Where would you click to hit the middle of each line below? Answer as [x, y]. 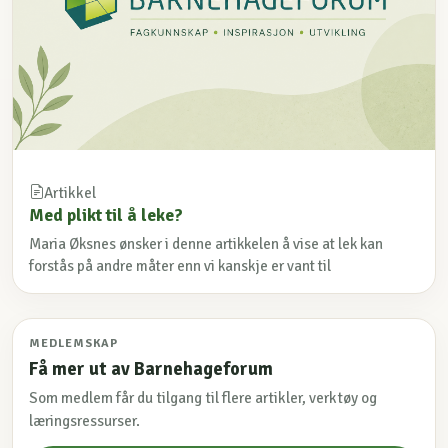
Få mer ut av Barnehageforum [151, 369]
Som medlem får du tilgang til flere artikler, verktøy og [203, 398]
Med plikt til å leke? [106, 214]
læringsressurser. [84, 421]
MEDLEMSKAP [73, 343]
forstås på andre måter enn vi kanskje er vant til [180, 265]
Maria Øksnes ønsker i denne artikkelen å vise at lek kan [206, 243]
